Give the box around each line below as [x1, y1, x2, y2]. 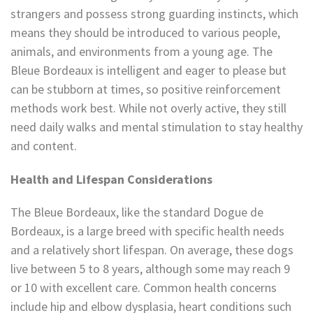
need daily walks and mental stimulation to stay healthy [10, 118, 303, 135]
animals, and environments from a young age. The [10, 43, 272, 59]
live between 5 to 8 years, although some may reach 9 [10, 261, 290, 277]
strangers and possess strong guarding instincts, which [10, 5, 298, 22]
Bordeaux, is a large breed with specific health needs [10, 223, 284, 240]
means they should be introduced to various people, [10, 24, 280, 41]
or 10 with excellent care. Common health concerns [10, 279, 277, 296]
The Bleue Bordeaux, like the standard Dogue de [10, 204, 263, 221]
